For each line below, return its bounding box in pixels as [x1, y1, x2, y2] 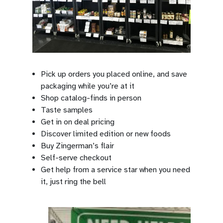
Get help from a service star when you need [41, 165, 190, 175]
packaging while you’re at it [41, 81, 134, 92]
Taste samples [41, 105, 93, 115]
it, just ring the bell [41, 177, 106, 187]
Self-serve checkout [41, 153, 111, 163]
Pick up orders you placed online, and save [41, 69, 187, 80]
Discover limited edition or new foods [41, 129, 171, 139]
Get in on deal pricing [41, 117, 114, 127]
